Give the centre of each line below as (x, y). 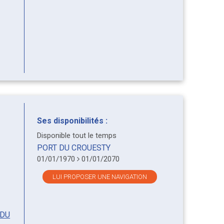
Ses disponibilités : (72, 120)
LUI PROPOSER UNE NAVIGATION (100, 176)
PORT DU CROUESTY (73, 147)
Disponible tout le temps (76, 135)
